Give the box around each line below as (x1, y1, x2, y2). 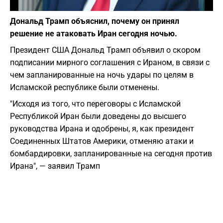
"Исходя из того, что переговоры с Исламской (10, 99, 181, 109)
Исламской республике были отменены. (10, 83, 159, 93)
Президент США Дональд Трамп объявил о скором (10, 45, 201, 55)
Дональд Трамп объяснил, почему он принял (10, 16, 179, 26)
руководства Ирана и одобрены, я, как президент (10, 124, 194, 134)
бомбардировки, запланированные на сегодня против (10, 149, 212, 159)
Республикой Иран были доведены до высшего (10, 111, 186, 121)
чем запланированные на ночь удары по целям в (10, 70, 194, 80)
